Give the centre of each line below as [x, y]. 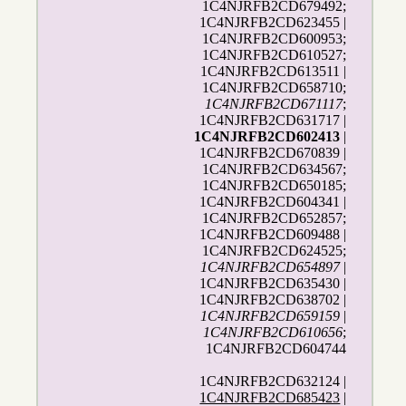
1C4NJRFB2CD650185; [275, 186]
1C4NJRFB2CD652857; [275, 218]
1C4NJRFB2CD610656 [273, 333]
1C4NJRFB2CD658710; [275, 88]
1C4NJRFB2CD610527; [275, 55]
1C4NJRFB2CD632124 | [273, 382]
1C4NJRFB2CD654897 [271, 267]
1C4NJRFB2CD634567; [275, 169]
